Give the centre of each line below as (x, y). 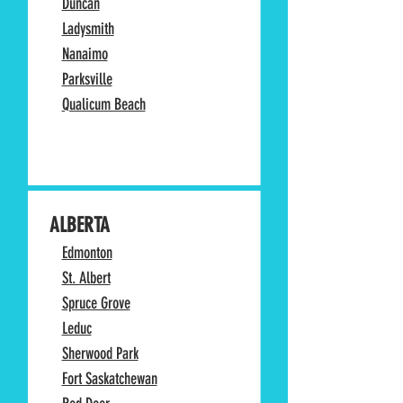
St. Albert (86, 278)
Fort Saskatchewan (109, 379)
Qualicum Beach (103, 104)
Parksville (87, 79)
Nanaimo (85, 54)
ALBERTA (79, 225)
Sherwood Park (100, 354)
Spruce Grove (96, 303)
